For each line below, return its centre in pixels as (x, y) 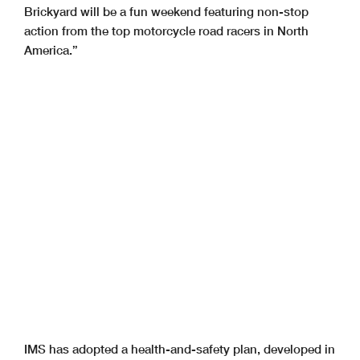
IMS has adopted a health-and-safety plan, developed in (180, 348)
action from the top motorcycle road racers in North (166, 30)
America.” (51, 49)
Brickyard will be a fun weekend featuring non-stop (166, 11)
